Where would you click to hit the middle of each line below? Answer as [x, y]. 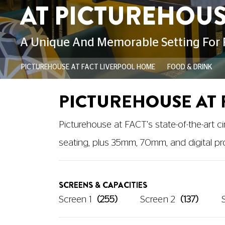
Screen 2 [158, 199]
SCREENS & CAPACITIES [103, 185]
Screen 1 [75, 199]
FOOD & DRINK [190, 67]
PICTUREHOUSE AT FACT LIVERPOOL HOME [88, 67]
